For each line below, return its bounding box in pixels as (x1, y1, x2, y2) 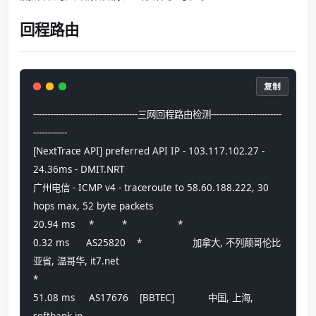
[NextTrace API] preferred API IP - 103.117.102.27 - (33, 144, 265, 157)
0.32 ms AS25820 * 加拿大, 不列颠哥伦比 (33, 236, 281, 249)
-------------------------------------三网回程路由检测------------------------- (33, 107, 281, 121)
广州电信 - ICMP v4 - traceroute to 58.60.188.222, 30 (33, 181, 269, 194)
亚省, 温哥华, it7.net (33, 254, 119, 267)
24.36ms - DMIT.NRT (33, 162, 124, 176)
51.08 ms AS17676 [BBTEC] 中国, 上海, (33, 291, 253, 304)
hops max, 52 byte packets (33, 199, 153, 212)
